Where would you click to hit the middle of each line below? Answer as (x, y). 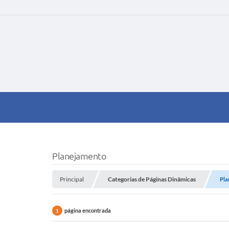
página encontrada (88, 210)
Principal (72, 179)
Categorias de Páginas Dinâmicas (152, 179)
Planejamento (79, 156)
